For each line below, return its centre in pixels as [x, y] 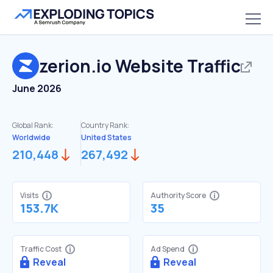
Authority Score [178, 195]
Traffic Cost [41, 249]
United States [106, 137]
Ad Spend [168, 249]
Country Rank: [105, 125]
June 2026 [37, 88]
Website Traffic [176, 66]
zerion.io [75, 66]
